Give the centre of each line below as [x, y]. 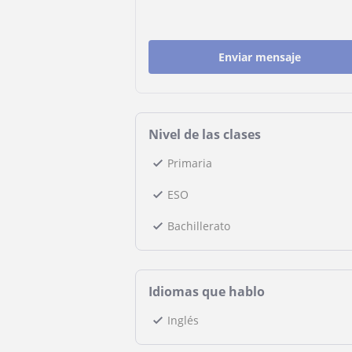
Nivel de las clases [205, 134]
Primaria [190, 163]
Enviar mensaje [260, 57]
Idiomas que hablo [207, 291]
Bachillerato [199, 226]
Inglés [183, 320]
